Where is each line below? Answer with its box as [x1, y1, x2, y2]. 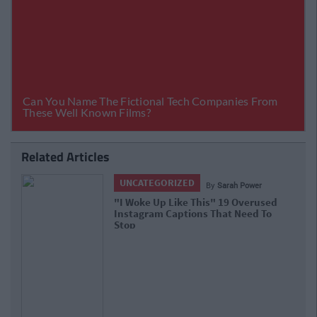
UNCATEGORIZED [120, 176, 195, 190]
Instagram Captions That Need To [114, 207, 272, 221]
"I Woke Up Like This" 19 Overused [114, 195, 278, 209]
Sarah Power [217, 180, 263, 191]
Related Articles [21, 147, 110, 167]
